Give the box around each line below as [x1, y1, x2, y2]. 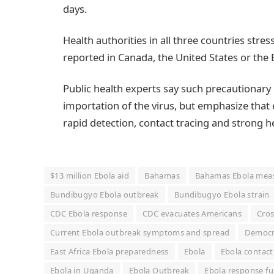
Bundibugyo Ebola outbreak [50, 189, 159, 201]
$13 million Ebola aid [50, 170, 130, 182]
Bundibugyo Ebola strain [174, 189, 270, 201]
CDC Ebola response [50, 208, 128, 220]
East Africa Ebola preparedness [50, 246, 169, 257]
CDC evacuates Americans [143, 208, 242, 220]
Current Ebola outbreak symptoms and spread [50, 227, 230, 239]
